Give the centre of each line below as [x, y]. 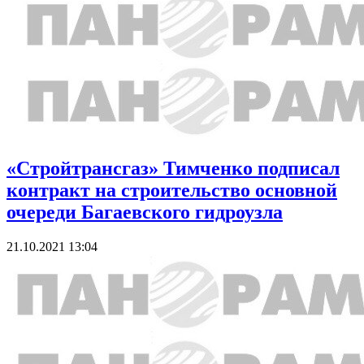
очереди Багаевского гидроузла [145, 212]
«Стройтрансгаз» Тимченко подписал [173, 169]
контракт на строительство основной [172, 191]
